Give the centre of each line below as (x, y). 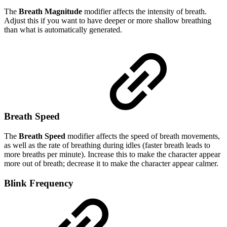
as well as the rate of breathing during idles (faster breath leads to (107, 145)
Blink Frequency (39, 183)
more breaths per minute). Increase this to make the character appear (112, 155)
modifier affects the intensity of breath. (145, 11)
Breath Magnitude (51, 11)
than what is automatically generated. (63, 29)
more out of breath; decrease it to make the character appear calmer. (111, 164)
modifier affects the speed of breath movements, (143, 136)
